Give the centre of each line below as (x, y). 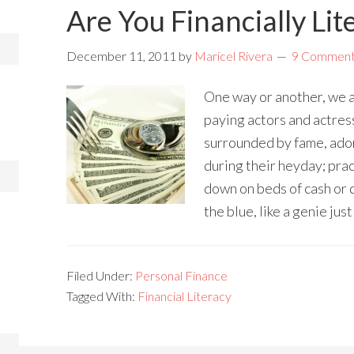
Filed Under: (101, 275)
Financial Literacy (185, 296)
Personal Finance (181, 275)
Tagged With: (102, 296)
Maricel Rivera (233, 56)
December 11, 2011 (121, 56)
